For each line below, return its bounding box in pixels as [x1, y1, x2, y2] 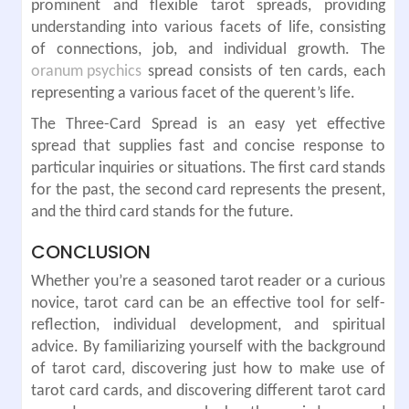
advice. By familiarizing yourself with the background [31, 339, 385, 357]
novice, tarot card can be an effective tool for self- [31, 295, 385, 313]
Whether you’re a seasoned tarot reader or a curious [31, 273, 385, 291]
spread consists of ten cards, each [142, 63, 385, 81]
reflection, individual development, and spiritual [31, 317, 385, 335]
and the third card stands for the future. [31, 204, 294, 222]
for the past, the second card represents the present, [31, 182, 385, 200]
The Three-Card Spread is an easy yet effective [31, 116, 385, 134]
